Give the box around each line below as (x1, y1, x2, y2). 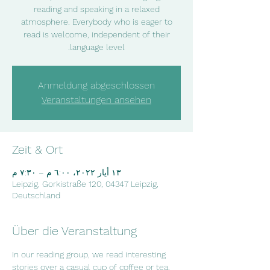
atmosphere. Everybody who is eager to (20, 17, 172, 27)
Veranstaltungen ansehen (42, 94, 151, 105)
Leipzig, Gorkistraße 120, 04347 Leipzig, (12, 179, 159, 189)
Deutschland (12, 190, 60, 200)
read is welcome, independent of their (23, 30, 170, 39)
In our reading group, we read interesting (12, 250, 168, 259)
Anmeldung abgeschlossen (38, 80, 155, 91)
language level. (70, 42, 125, 52)
